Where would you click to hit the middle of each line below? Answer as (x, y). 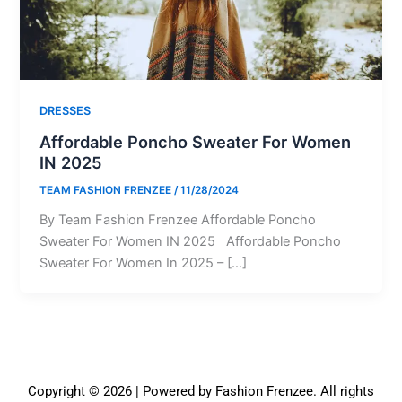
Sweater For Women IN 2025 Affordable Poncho (191, 241)
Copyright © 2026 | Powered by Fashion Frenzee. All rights (201, 391)
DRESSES (66, 111)
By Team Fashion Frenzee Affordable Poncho (178, 219)
